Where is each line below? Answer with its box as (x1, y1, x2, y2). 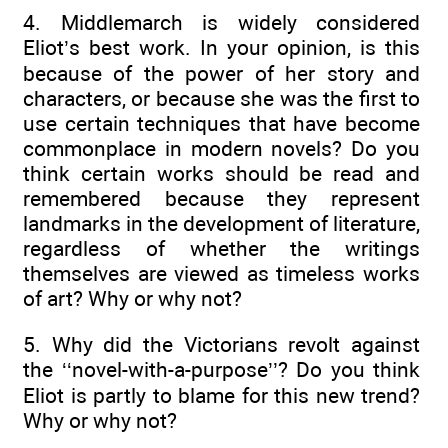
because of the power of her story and (23, 60, 420, 86)
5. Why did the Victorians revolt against (23, 331, 420, 357)
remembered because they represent (23, 185, 420, 211)
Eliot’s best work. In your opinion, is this (23, 34, 420, 60)
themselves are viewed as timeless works (23, 260, 420, 286)
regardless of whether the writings (23, 235, 420, 261)
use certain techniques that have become (23, 110, 420, 136)
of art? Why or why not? (23, 285, 242, 311)
